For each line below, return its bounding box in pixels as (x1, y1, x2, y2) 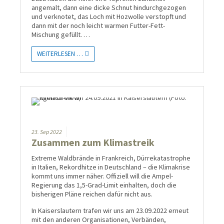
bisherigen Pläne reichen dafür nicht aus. (31, 189, 152, 198)
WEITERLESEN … (37, 49, 83, 58)
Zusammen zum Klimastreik (31, 136, 154, 149)
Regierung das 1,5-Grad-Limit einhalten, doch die (31, 180, 176, 189)
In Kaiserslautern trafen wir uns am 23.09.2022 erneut (31, 205, 188, 215)
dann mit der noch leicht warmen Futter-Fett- (31, 21, 165, 30)
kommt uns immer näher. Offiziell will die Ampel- (31, 171, 173, 180)
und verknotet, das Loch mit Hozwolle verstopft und (31, 12, 186, 21)
